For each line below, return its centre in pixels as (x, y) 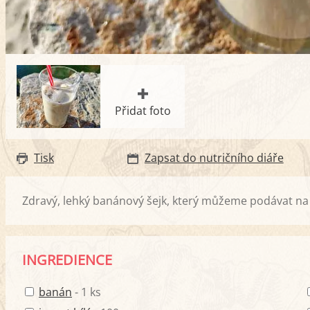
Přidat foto (143, 110)
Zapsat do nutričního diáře (214, 158)
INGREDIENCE (67, 260)
